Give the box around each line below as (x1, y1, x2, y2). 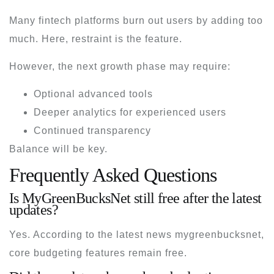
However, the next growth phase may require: (9, 61, 231, 72)
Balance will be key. (9, 143, 108, 154)
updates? (9, 201, 58, 218)
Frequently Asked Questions (9, 163, 217, 186)
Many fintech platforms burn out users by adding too (9, 15, 263, 26)
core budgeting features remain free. (9, 247, 187, 258)
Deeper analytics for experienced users (34, 106, 226, 117)
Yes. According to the (9, 229, 116, 240)
